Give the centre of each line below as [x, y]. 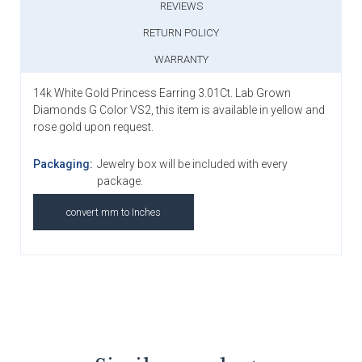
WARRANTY [181, 59]
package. [120, 181]
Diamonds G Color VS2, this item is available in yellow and [179, 109]
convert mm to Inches [114, 212]
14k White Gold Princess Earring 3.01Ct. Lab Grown [162, 93]
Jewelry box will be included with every [192, 164]
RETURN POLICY [181, 32]
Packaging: [63, 164]
